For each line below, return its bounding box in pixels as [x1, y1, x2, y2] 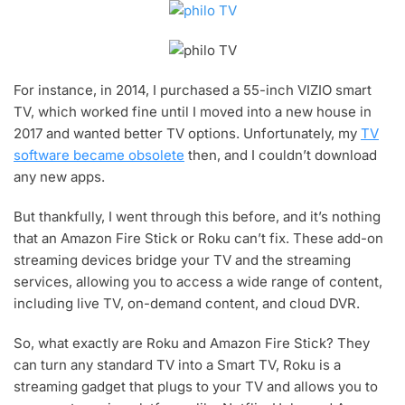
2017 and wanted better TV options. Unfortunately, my [14, 125, 361, 143]
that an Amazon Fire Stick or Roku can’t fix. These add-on [14, 230, 383, 248]
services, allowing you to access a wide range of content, [14, 273, 382, 291]
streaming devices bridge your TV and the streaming [14, 251, 351, 269]
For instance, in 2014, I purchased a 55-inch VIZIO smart [14, 81, 372, 99]
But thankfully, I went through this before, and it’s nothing [14, 208, 381, 226]
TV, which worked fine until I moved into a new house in [14, 103, 372, 121]
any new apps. [14, 168, 105, 186]
